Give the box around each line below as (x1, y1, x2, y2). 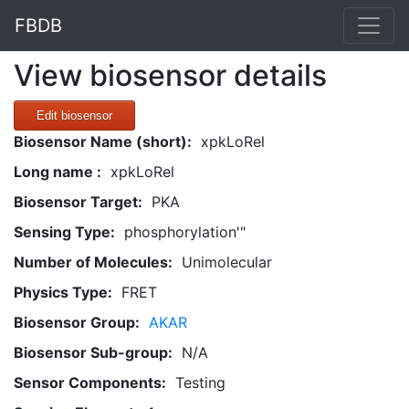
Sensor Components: (14, 373, 166, 392)
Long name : (14, 163, 101, 181)
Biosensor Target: (14, 193, 142, 211)
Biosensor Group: (14, 313, 140, 331)
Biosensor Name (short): (14, 132, 192, 151)
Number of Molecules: (14, 253, 173, 271)
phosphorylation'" (124, 223, 246, 241)
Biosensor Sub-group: (14, 343, 173, 362)
